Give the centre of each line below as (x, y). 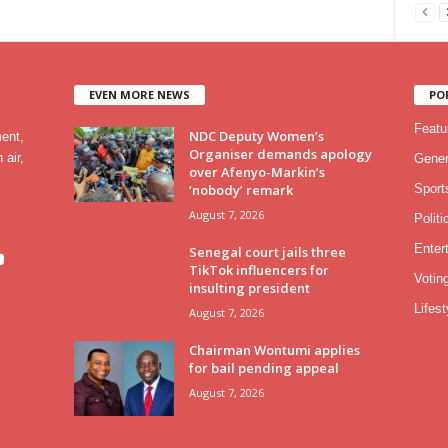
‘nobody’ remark (240, 189)
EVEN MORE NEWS (139, 94)
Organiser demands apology (280, 153)
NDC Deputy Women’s (256, 135)
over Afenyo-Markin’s (256, 171)
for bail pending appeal (263, 367)
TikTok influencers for (258, 269)
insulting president (249, 287)
